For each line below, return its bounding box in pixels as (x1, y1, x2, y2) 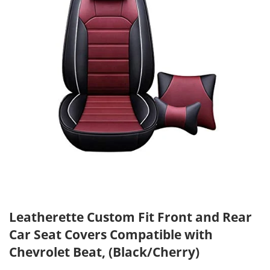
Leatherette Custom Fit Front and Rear (9, 207, 252, 225)
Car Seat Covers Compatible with (9, 225, 213, 243)
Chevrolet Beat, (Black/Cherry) (9, 242, 199, 260)
